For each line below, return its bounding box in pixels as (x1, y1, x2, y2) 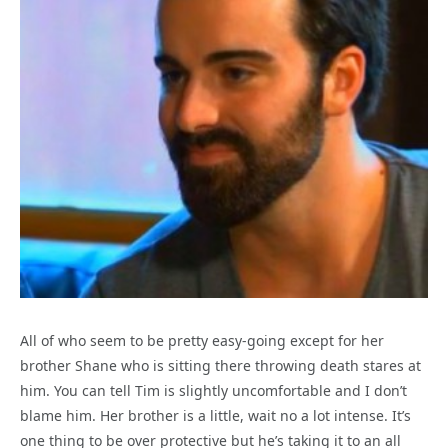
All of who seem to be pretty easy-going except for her (20, 330, 384, 350)
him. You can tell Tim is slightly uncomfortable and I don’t (20, 380, 407, 400)
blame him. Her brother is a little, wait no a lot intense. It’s (20, 405, 411, 425)
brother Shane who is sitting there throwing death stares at (20, 355, 421, 375)
